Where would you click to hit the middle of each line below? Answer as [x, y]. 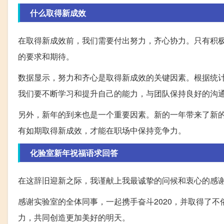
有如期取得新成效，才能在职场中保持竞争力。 [102, 130]
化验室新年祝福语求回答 [74, 152]
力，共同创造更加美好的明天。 [74, 217]
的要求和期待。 [46, 56]
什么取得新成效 [58, 12]
